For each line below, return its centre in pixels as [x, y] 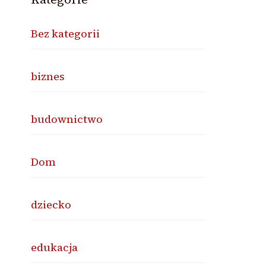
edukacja [55, 247]
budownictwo [67, 119]
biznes [48, 76]
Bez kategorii [66, 34]
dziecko [51, 205]
